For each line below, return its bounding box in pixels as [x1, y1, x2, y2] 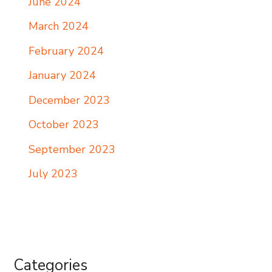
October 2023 [29, 117, 99, 132]
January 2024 [29, 68, 96, 83]
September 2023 [29, 141, 115, 157]
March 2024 [29, 19, 89, 34]
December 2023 [29, 92, 110, 107]
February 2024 [29, 43, 104, 58]
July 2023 [29, 166, 78, 182]
